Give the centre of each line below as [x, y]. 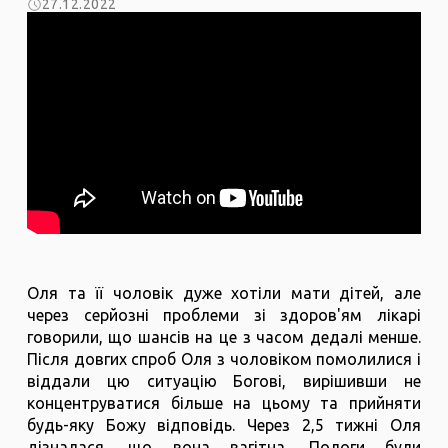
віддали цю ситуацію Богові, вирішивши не [224, 381]
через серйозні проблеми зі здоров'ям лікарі [224, 315]
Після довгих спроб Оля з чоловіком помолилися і [224, 359]
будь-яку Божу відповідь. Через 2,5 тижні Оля [224, 425]
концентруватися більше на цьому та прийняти [224, 403]
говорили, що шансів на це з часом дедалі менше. [224, 337]
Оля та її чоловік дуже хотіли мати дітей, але [224, 293]
